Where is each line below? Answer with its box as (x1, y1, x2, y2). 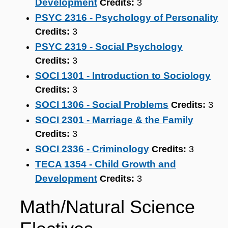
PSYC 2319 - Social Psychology (35, 41, 183, 52)
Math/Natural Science (20, 196, 195, 217)
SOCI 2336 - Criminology (35, 144, 149, 154)
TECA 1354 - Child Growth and (35, 159, 176, 169)
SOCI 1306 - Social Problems (35, 99, 168, 110)
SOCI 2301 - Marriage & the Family (35, 115, 193, 125)
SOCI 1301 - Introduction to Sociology (35, 70, 211, 81)
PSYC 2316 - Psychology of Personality (35, 12, 218, 23)
